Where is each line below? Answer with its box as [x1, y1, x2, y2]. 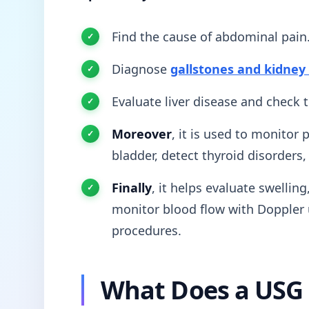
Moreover [112, 125, 172, 142]
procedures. [112, 221, 181, 239]
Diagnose [112, 60, 170, 77]
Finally [112, 179, 152, 196]
